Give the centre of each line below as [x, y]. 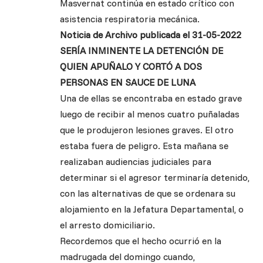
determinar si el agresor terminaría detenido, [155, 178]
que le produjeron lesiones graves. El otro [147, 130]
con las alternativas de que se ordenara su [148, 193]
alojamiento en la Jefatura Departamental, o [152, 209]
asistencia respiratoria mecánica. [130, 19]
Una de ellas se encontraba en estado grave [151, 98]
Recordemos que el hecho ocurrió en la [141, 241]
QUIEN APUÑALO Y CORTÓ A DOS [131, 67]
